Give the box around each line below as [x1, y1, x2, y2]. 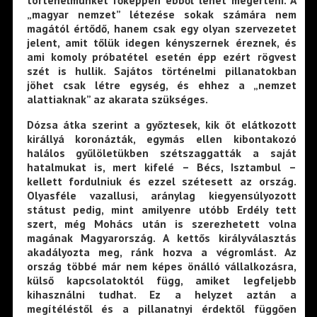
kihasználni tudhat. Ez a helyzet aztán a [26, 287, 296, 301]
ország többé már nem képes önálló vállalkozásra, [26, 258, 296, 273]
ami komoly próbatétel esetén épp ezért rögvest [26, 50, 296, 64]
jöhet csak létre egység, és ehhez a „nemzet [26, 78, 296, 93]
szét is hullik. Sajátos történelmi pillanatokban [26, 64, 296, 79]
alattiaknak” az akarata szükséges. [26, 92, 208, 107]
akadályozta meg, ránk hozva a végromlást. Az [26, 244, 296, 259]
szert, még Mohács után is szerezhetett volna [26, 216, 296, 231]
